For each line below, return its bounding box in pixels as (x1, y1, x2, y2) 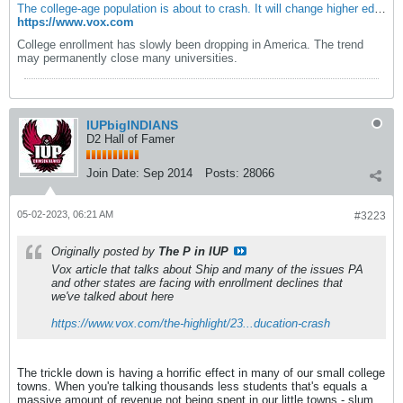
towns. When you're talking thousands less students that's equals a (17, 380, 367, 393)
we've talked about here (51, 290, 174, 303)
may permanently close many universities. (17, 51, 237, 65)
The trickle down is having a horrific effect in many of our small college (17, 366, 385, 380)
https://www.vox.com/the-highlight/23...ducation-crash (51, 317, 330, 330)
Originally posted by (51, 245, 158, 258)
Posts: (205, 166, 239, 180)
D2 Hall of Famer (86, 132, 175, 146)
